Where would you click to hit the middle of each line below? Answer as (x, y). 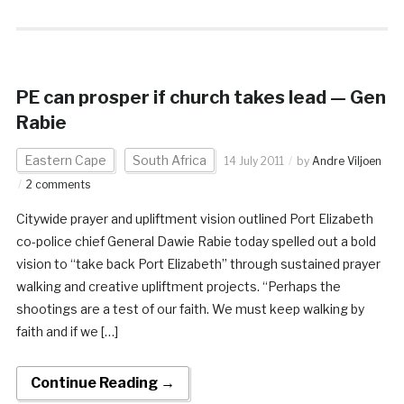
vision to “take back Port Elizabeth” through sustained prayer (198, 264)
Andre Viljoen (346, 161)
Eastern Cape (65, 161)
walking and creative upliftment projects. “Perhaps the (178, 287)
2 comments (58, 185)
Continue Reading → (102, 383)
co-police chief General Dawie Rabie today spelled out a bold (196, 242)
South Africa (169, 161)
